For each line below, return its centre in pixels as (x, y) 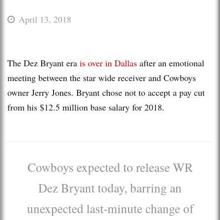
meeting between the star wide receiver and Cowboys (102, 77)
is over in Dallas (108, 63)
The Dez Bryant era (43, 63)
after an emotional (171, 63)
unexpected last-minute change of (110, 208)
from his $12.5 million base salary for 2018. (86, 107)
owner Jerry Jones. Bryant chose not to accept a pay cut (106, 92)
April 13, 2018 (45, 19)
